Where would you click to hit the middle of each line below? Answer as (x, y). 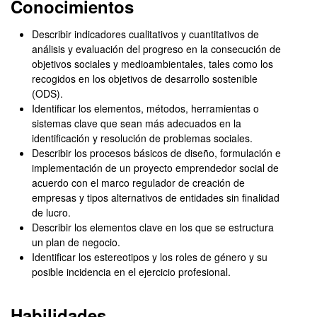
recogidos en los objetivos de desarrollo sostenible (145, 79)
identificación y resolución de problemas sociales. (142, 138)
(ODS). (47, 93)
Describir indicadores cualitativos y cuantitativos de (145, 34)
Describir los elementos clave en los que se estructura (153, 227)
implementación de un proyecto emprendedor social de (155, 168)
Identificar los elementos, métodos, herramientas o (145, 108)
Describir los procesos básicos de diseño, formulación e (156, 153)
